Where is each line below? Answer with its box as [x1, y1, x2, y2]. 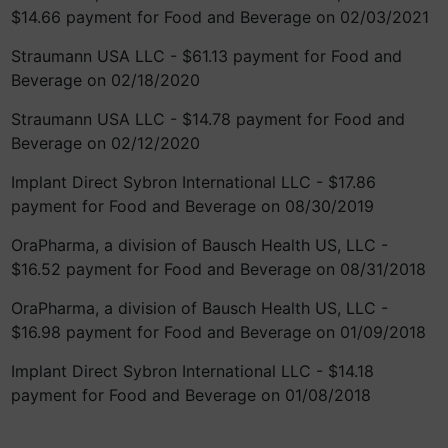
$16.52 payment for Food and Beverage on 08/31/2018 [11, 259, 426, 279]
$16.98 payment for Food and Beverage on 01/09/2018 [11, 322, 426, 342]
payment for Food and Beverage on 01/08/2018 [11, 385, 371, 405]
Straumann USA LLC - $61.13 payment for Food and [11, 46, 402, 66]
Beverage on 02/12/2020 [11, 133, 200, 153]
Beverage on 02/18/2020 [11, 70, 200, 90]
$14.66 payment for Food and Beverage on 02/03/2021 [11, 7, 429, 27]
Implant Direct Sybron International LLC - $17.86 [11, 172, 376, 192]
